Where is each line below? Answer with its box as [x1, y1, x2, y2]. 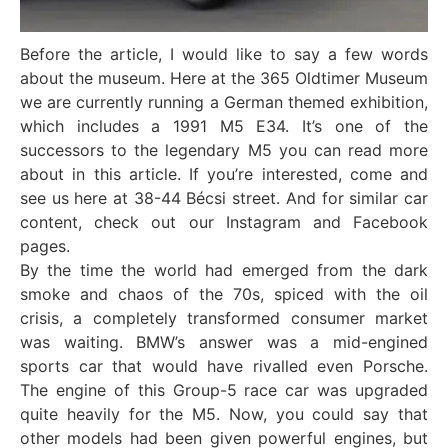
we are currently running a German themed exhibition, [20, 91, 428, 112]
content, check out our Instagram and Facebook [20, 211, 428, 232]
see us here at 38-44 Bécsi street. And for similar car [20, 187, 428, 208]
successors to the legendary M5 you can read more [20, 139, 428, 160]
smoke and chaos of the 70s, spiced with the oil [20, 283, 428, 304]
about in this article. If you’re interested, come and [20, 163, 428, 184]
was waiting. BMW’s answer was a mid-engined [20, 331, 428, 352]
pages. [20, 235, 70, 256]
